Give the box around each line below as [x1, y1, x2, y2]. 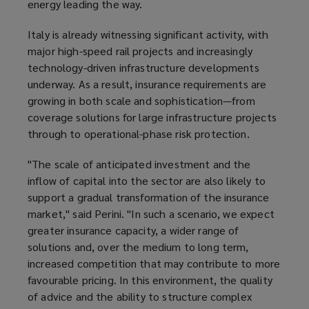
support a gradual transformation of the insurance [28, 190, 270, 205]
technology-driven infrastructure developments [28, 60, 259, 75]
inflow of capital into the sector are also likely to [28, 173, 266, 188]
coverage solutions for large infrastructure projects [28, 110, 277, 125]
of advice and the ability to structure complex [28, 289, 252, 304]
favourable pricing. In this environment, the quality [28, 272, 272, 288]
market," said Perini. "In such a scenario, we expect [28, 206, 275, 221]
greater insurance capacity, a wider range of [28, 223, 239, 238]
